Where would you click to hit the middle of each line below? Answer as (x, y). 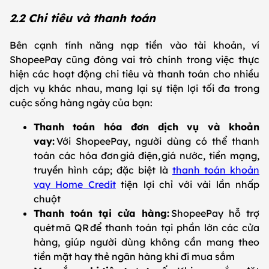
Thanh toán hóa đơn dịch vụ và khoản (147, 127)
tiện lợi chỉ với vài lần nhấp (188, 185)
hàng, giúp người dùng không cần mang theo (147, 242)
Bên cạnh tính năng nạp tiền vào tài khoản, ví (134, 45)
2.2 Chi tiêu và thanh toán (84, 18)
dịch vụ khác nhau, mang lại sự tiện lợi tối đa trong (134, 89)
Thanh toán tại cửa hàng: (102, 213)
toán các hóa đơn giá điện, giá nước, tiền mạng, (147, 156)
